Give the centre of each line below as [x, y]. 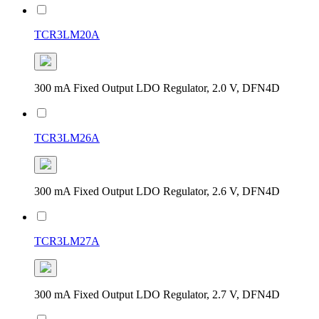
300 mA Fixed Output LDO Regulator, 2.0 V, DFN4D [157, 88]
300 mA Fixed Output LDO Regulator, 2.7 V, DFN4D [157, 294]
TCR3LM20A [67, 34]
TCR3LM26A [67, 137]
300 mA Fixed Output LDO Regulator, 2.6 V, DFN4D [157, 191]
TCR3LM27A [67, 241]
